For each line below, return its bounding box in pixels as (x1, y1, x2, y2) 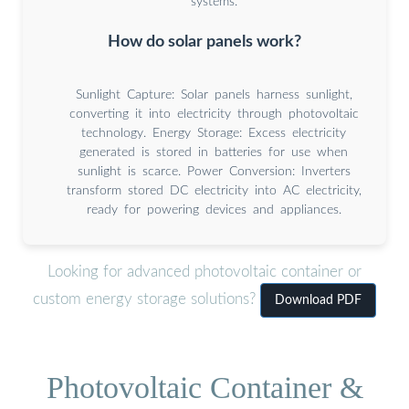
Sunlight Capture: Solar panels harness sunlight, (75, 88, 352, 101)
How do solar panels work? (108, 33, 301, 49)
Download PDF (275, 294, 362, 308)
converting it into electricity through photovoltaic (68, 107, 359, 121)
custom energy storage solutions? (33, 291, 260, 308)
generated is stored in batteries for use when (79, 145, 348, 159)
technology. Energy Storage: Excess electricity (81, 126, 346, 140)
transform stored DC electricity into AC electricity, (66, 184, 362, 197)
